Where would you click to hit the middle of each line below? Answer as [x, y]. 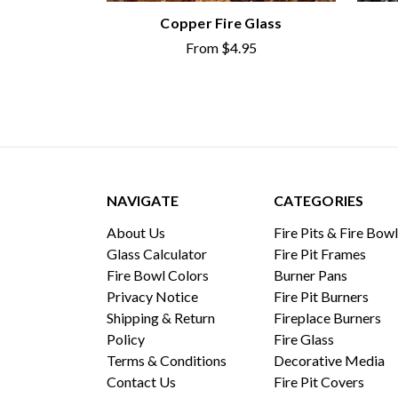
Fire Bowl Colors [158, 275]
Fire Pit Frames [320, 253]
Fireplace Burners [327, 317]
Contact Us [141, 381]
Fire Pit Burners [321, 296]
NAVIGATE [143, 200]
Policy [126, 338]
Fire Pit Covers [319, 381]
